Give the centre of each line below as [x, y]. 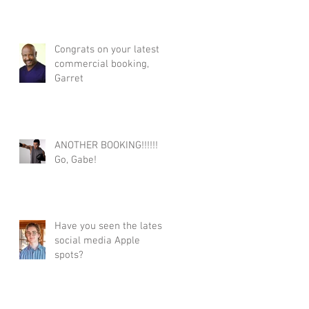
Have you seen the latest [110, 226]
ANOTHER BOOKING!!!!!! [106, 145]
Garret [69, 78]
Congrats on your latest [107, 49]
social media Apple [97, 240]
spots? [69, 255]
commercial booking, [102, 64]
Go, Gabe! [76, 160]
